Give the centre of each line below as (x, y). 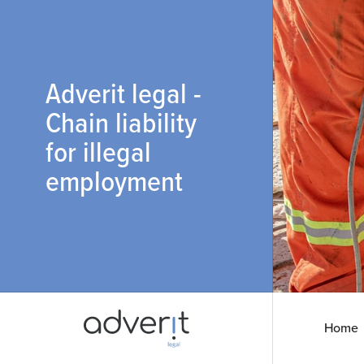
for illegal (98, 154)
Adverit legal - (123, 95)
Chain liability (121, 125)
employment (114, 183)
